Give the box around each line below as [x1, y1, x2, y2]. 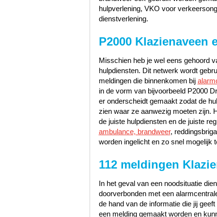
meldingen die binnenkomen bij [98, 77, 198, 85]
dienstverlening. [98, 15, 148, 23]
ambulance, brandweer [98, 127, 170, 136]
